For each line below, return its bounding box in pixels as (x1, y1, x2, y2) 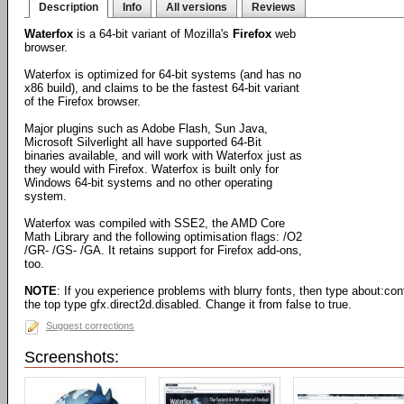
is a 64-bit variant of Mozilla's (73, 27, 233, 41)
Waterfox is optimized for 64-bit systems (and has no (24, 68, 301, 81)
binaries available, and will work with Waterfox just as (24, 149, 302, 162)
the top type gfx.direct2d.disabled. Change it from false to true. (24, 298, 352, 311)
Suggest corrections (46, 320, 134, 331)
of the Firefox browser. (24, 95, 141, 108)
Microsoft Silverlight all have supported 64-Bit (24, 135, 262, 149)
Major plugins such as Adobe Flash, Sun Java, (24, 122, 268, 135)
